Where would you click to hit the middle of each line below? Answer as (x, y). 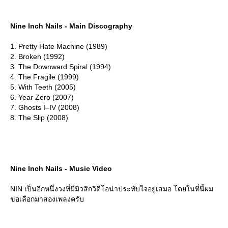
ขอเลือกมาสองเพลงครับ (47, 199)
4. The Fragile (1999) (45, 77)
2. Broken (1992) (37, 57)
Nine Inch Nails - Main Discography (71, 26)
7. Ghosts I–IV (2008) (45, 108)
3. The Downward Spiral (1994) (61, 67)
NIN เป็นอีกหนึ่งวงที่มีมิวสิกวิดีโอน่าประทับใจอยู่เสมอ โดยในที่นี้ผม (112, 189)
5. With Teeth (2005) (43, 87)
